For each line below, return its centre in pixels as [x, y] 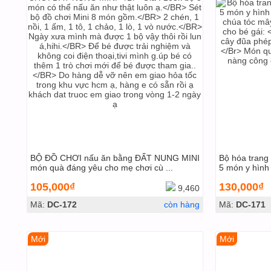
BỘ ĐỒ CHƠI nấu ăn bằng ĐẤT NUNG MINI [115, 158]
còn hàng [181, 204]
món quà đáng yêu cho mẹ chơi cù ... [101, 168]
